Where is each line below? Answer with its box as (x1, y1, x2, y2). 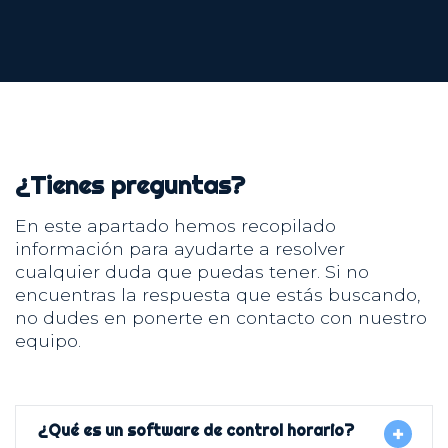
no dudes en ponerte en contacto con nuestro (15, 307, 427, 329)
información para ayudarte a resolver (15, 238, 345, 260)
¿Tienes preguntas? (15, 170, 245, 201)
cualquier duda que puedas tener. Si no (15, 261, 369, 283)
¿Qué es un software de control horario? (37, 419, 354, 440)
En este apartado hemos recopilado (15, 215, 336, 237)
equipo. (15, 330, 81, 352)
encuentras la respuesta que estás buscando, (15, 284, 421, 306)
